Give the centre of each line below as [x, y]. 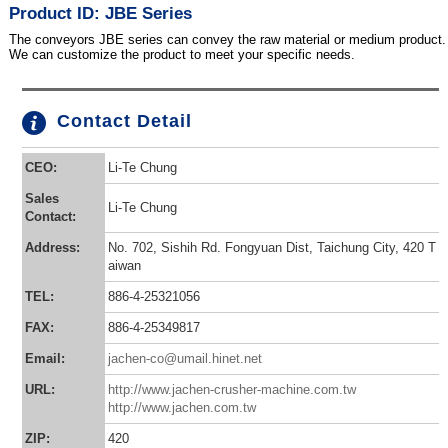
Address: [52, 248]
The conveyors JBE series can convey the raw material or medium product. [227, 40]
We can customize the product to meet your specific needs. [181, 55]
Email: [44, 359]
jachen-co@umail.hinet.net [184, 359]
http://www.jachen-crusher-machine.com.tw [231, 390]
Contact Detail [124, 121]
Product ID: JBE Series [100, 13]
